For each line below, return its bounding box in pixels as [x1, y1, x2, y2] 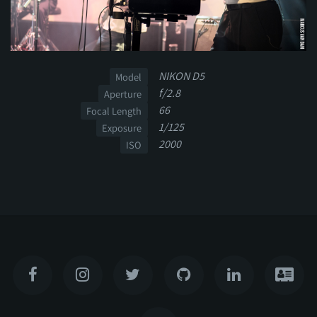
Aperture [104, 86, 142, 100]
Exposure [102, 120, 142, 134]
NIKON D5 [158, 68, 204, 83]
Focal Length [86, 103, 142, 117]
